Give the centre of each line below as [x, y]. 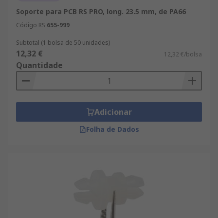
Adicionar [113, 112]
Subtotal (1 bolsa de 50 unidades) [63, 43]
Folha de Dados [112, 129]
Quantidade [39, 65]
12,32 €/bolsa [183, 54]
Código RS [31, 25]
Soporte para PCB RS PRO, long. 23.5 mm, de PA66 [101, 11]
